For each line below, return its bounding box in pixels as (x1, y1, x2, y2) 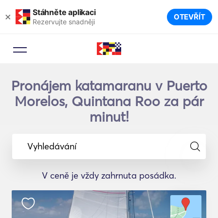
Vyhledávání (27, 140, 76, 152)
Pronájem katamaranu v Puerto (11, 77, 207, 94)
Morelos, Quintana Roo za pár (14, 93, 204, 109)
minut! (89, 109, 129, 125)
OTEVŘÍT (173, 12, 205, 21)
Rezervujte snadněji (33, 17, 95, 26)
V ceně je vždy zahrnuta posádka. (42, 170, 176, 181)
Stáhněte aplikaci (33, 7, 96, 17)
